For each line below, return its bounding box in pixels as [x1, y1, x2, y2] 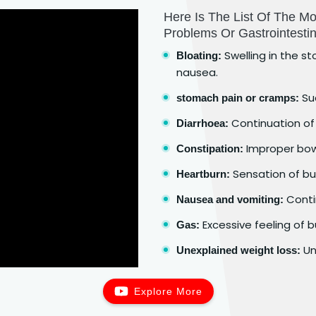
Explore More [133, 285, 202, 297]
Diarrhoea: [176, 116, 229, 129]
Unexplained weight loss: [176, 243, 300, 256]
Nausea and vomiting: [176, 193, 284, 205]
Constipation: [176, 142, 243, 154]
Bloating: [176, 49, 221, 61]
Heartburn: [176, 167, 230, 180]
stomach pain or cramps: [176, 91, 299, 104]
